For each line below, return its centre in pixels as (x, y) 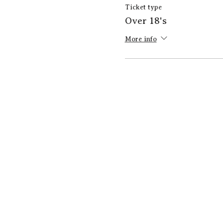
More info (141, 39)
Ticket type (143, 7)
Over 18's (146, 21)
